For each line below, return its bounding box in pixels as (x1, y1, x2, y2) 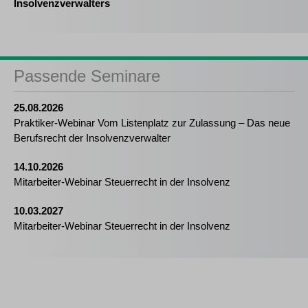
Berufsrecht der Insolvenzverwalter (14, 132, 170, 144)
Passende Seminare (14, 67, 160, 86)
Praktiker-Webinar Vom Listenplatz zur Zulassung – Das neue (14, 117, 290, 129)
